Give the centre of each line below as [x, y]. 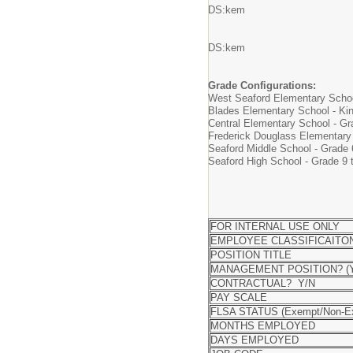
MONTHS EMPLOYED [263, 326]
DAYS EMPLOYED [255, 340]
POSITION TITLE [251, 255]
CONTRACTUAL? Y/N [263, 284]
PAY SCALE [239, 298]
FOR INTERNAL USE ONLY [275, 227]
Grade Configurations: [262, 86]
